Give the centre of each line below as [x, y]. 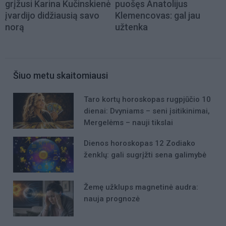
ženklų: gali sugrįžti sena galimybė [145, 155]
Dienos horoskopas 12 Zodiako [139, 143]
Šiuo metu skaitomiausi [61, 75]
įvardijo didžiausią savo [52, 15]
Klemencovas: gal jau [158, 15]
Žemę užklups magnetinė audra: [141, 187]
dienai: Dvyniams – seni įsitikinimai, [147, 111]
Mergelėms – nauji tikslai [128, 122]
